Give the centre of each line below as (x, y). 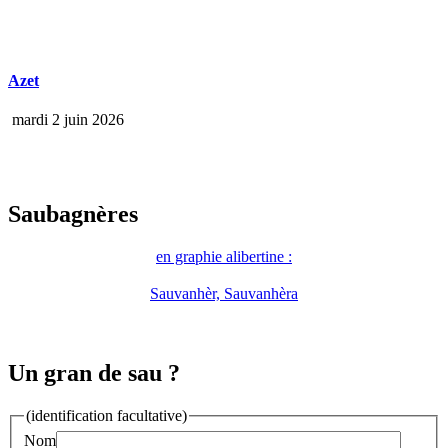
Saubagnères (73, 214)
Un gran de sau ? (94, 373)
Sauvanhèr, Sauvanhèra (224, 294)
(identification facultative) (106, 416)
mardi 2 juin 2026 (66, 120)
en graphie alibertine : (224, 257)
